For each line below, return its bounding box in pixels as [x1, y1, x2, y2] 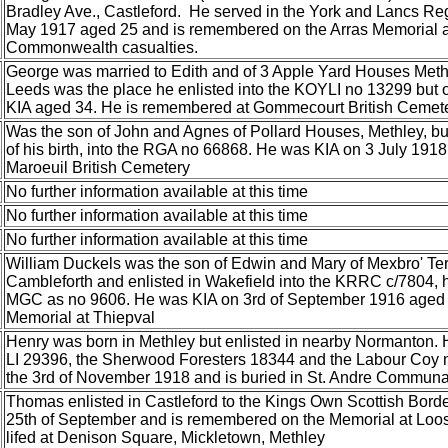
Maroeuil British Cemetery [6, 159, 190, 176]
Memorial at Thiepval [6, 309, 155, 326]
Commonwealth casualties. [6, 39, 198, 56]
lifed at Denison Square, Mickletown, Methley [6, 429, 325, 446]
